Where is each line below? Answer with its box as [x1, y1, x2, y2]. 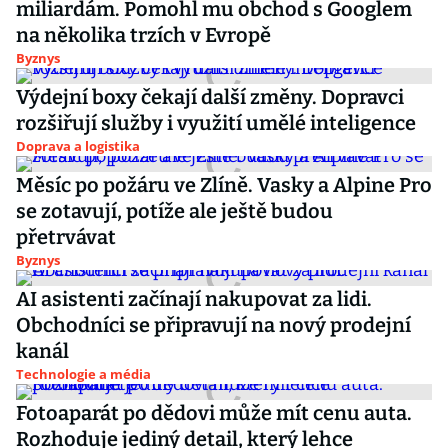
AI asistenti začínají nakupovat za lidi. [16, 287, 372, 311]
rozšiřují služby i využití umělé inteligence [16, 111, 416, 135]
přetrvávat [16, 225, 116, 249]
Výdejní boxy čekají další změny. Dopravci [16, 85, 404, 109]
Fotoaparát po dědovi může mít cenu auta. [16, 401, 412, 425]
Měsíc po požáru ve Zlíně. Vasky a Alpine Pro [16, 173, 432, 197]
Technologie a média [16, 365, 151, 383]
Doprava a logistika [16, 137, 140, 155]
